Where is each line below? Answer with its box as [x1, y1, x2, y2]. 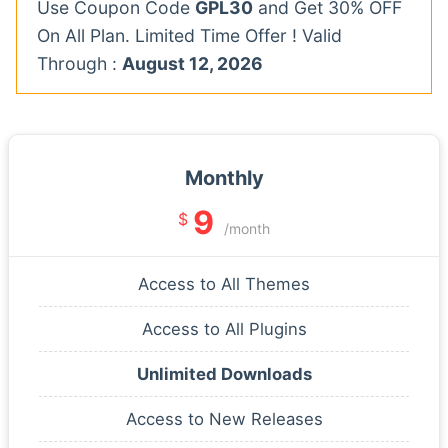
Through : [37, 52, 122, 74]
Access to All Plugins [141, 318, 307, 339]
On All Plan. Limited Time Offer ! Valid [37, 24, 342, 46]
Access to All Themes [138, 273, 310, 294]
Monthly [184, 165, 264, 190]
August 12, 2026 [122, 52, 263, 74]
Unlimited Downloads [136, 363, 312, 384]
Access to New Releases [125, 408, 323, 429]
